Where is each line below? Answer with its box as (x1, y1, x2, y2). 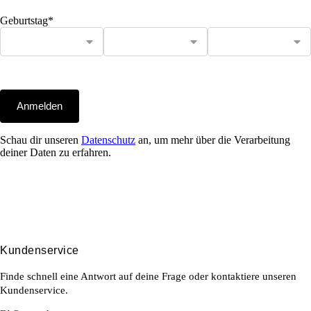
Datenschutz (81, 134, 135, 146)
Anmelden (17, 101, 62, 112)
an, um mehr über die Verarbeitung (135, 134, 290, 146)
